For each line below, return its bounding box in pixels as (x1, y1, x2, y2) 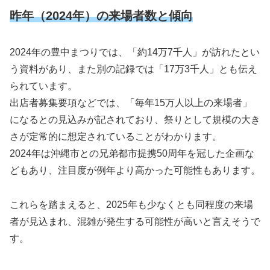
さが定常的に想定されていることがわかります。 (10, 131, 222, 142)
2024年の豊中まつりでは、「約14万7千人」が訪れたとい (10, 46, 260, 57)
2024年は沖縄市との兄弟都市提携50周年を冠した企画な (10, 148, 254, 159)
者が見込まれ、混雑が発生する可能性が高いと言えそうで (10, 216, 260, 227)
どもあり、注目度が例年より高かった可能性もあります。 (10, 165, 260, 175)
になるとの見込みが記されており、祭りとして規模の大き (10, 114, 260, 125)
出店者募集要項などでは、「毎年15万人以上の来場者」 (10, 97, 252, 108)
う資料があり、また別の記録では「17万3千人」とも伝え (10, 63, 257, 74)
